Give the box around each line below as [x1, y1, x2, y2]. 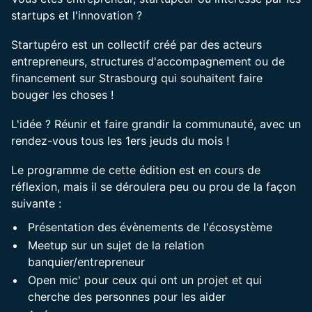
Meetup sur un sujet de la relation [28, 238, 204, 252]
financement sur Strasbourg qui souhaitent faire [11, 71, 263, 85]
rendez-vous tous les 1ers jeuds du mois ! [11, 134, 229, 148]
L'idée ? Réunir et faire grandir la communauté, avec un [11, 117, 301, 131]
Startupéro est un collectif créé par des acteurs [11, 38, 262, 52]
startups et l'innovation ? [11, 8, 142, 22]
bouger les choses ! [11, 88, 114, 102]
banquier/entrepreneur [28, 255, 145, 269]
